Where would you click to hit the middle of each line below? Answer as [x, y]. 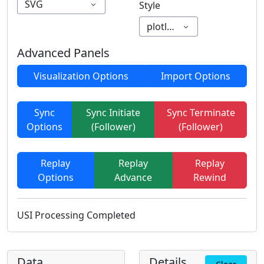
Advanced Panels [63, 53]
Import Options [196, 76]
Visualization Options [81, 76]
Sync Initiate [113, 113]
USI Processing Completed [76, 215]
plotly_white [174, 27]
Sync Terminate [201, 113]
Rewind [209, 178]
